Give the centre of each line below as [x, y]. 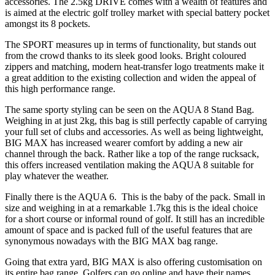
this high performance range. [60, 88]
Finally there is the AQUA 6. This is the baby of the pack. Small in [135, 196]
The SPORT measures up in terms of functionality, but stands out [130, 44]
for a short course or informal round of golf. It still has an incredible [135, 219]
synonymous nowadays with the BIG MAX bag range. [111, 241]
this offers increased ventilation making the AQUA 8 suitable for [129, 165]
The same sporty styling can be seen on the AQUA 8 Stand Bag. [130, 109]
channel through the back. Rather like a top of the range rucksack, [132, 153]
